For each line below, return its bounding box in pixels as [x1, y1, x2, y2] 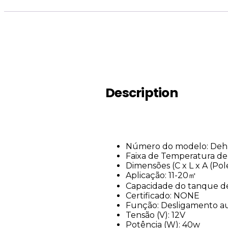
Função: [126, 200, 161, 210]
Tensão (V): [126, 210, 172, 220]
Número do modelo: [126, 141, 211, 151]
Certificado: [126, 190, 174, 201]
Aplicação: [126, 170, 169, 180]
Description [105, 83, 178, 102]
